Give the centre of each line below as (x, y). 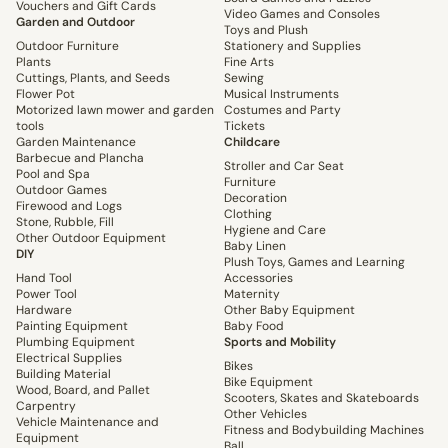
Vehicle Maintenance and (87, 422)
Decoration (255, 198)
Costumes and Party (282, 110)
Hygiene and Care (275, 230)
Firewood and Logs (69, 206)
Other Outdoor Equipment (91, 238)
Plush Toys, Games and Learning (314, 262)
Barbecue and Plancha (80, 158)
